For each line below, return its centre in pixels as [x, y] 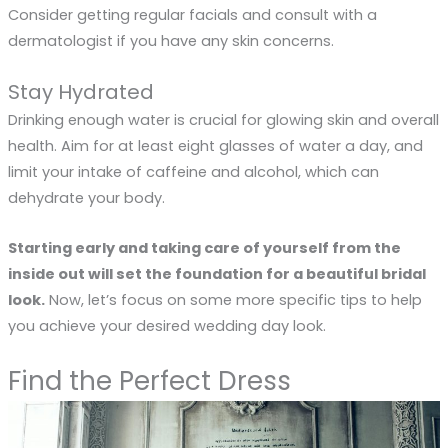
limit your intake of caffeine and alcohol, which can [193, 172]
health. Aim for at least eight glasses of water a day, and [215, 146]
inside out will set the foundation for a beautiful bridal [216, 273]
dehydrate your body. [86, 198]
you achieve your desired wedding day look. [166, 325]
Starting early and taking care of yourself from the [204, 247]
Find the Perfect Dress [149, 380]
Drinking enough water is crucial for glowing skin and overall [223, 120]
